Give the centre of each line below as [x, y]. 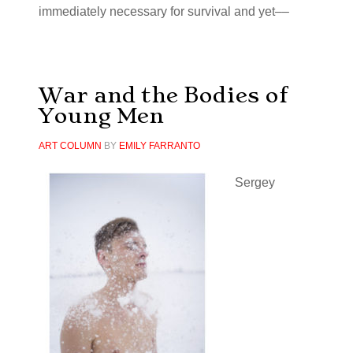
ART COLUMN [70, 146]
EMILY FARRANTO [159, 146]
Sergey [255, 182]
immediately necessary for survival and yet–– [163, 11]
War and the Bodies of [163, 95]
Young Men [101, 115]
